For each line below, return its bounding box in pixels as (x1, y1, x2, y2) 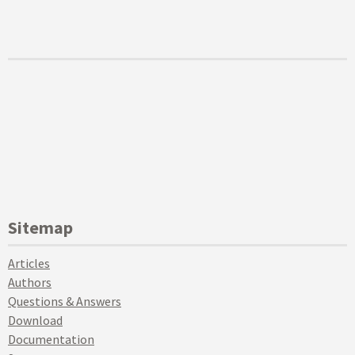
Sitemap (8, 216, 73, 239)
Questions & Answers (8, 293, 121, 309)
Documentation (8, 331, 94, 347)
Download (8, 312, 63, 328)
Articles (8, 255, 50, 271)
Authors (8, 274, 52, 290)
